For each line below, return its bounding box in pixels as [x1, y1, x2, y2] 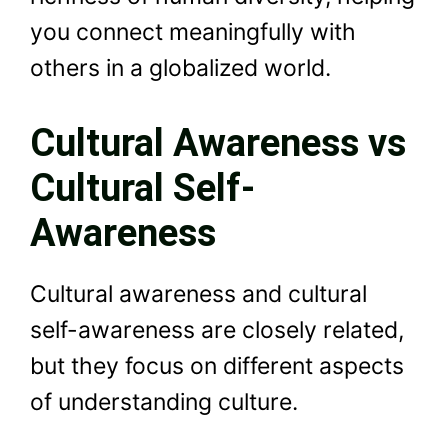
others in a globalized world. [30, 54, 331, 83]
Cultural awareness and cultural [30, 279, 367, 308]
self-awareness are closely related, [30, 315, 404, 344]
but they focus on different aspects [30, 351, 404, 380]
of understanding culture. [30, 387, 298, 416]
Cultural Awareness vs [30, 120, 406, 165]
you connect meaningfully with [30, 18, 356, 47]
